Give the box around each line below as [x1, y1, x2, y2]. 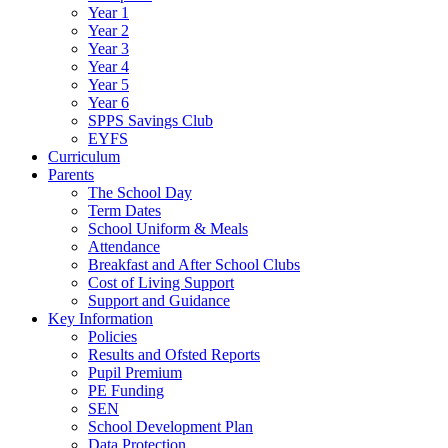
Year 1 [88, 4, 129, 21]
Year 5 [88, 76, 129, 93]
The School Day [88, 184, 192, 201]
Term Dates [88, 202, 161, 219]
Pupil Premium [88, 364, 182, 381]
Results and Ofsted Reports [88, 346, 260, 363]
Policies [88, 328, 137, 345]
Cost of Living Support [88, 274, 234, 291]
